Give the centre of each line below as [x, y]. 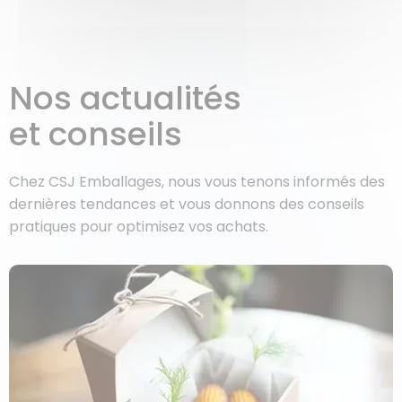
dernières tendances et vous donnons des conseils [187, 205]
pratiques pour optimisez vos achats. [139, 227]
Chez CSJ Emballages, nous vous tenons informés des [197, 182]
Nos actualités [125, 99]
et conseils [96, 135]
